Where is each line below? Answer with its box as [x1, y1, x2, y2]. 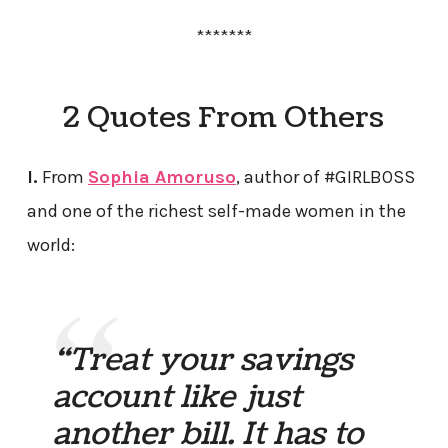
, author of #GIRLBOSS [235, 165, 415, 188]
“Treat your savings [53, 338, 354, 383]
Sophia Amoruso [87, 165, 236, 188]
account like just [53, 375, 302, 420]
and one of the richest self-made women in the [26, 199, 406, 222]
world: [26, 233, 75, 256]
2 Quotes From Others [63, 97, 385, 138]
